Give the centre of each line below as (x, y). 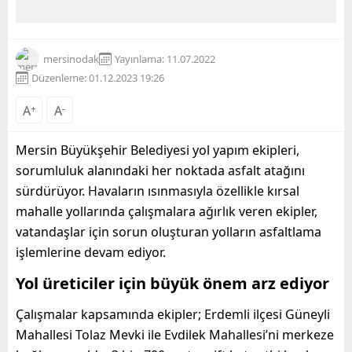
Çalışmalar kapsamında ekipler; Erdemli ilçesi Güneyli (173, 314)
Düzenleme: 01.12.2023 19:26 (98, 77)
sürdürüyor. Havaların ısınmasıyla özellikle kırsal (158, 191)
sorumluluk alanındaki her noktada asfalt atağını (160, 170)
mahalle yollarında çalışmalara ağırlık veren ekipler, (167, 211)
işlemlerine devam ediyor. (91, 252)
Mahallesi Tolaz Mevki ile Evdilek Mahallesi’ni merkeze (175, 334)
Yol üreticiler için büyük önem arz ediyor (172, 283)
